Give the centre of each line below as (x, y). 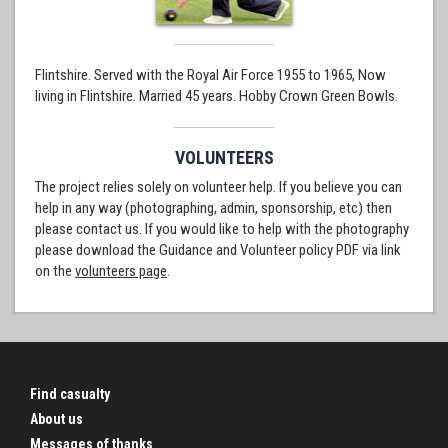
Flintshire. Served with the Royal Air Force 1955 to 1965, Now (210, 75)
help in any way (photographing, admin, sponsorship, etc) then (213, 208)
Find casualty (70, 394)
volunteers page (121, 271)
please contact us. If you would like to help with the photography (222, 229)
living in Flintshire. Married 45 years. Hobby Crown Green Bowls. (216, 96)
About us (56, 419)
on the (55, 271)
